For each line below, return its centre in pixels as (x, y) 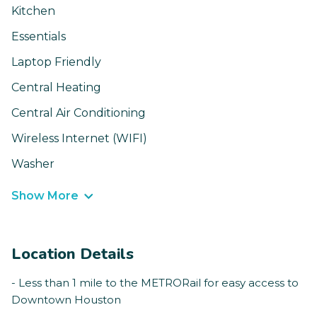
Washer (33, 164)
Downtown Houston (66, 300)
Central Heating (56, 88)
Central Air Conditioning (79, 113)
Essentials (39, 37)
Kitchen (33, 11)
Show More (45, 196)
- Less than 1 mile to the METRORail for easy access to (155, 283)
